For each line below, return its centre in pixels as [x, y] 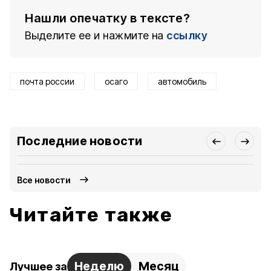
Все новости [44, 180]
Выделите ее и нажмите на [94, 35]
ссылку [187, 35]
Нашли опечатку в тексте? [107, 18]
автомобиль [182, 81]
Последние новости [80, 141]
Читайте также [91, 215]
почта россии [47, 81]
